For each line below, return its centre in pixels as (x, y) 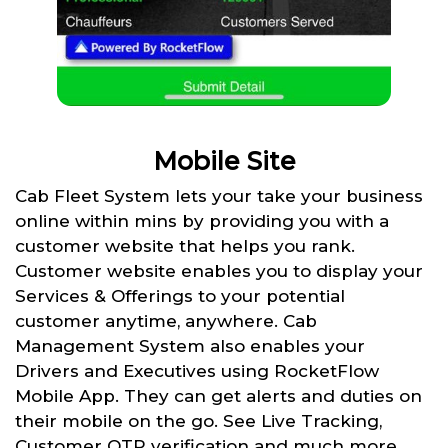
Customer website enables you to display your (219, 270)
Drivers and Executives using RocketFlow (197, 370)
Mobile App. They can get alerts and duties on (218, 395)
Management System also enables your (190, 345)
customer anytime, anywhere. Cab (166, 320)
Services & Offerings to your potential (180, 295)
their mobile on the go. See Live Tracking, (198, 420)
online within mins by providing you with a (202, 220)
